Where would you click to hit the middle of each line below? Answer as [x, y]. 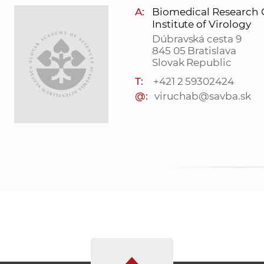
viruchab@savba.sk [202, 96]
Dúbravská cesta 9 [197, 39]
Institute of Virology [201, 24]
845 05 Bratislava [194, 51]
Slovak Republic [192, 63]
